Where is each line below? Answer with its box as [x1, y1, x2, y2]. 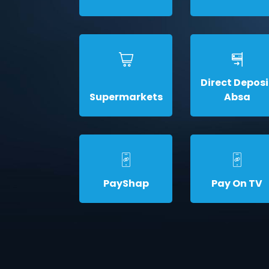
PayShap [103, 177, 149, 190]
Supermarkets [89, 90, 163, 104]
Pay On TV [211, 177, 262, 190]
